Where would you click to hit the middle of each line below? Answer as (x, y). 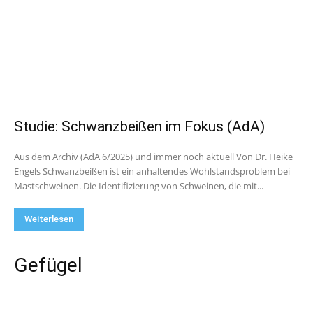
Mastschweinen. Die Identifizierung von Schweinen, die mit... (139, 186)
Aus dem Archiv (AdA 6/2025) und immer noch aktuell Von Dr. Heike (125, 156)
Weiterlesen (49, 219)
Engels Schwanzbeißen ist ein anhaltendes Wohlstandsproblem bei (28, 171)
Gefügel (48, 265)
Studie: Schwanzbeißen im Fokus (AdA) (139, 126)
